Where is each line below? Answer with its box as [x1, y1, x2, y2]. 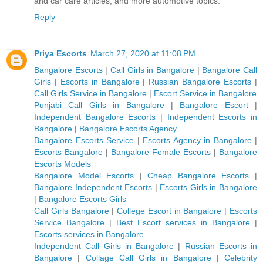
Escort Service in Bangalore [154, 89, 257, 99]
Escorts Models [34, 159, 91, 169]
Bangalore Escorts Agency [79, 124, 177, 134]
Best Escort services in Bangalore [116, 218, 250, 228]
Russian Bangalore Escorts [149, 77, 252, 87]
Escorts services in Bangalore [34, 230, 144, 240]
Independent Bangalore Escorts [34, 112, 156, 122]
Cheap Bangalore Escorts [147, 171, 249, 181]
